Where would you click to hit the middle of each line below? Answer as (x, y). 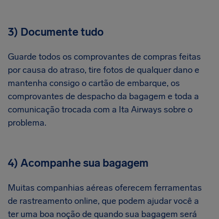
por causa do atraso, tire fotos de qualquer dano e (104, 70)
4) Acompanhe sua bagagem (78, 163)
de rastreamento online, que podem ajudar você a (103, 201)
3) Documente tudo (56, 32)
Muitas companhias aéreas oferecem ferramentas (105, 188)
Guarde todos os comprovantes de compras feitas (104, 57)
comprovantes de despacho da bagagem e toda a (103, 96)
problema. (27, 123)
